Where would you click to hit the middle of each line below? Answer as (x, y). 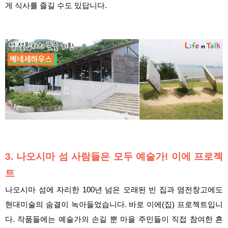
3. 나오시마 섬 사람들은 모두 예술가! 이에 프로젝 (114, 157)
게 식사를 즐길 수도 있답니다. (56, 6)
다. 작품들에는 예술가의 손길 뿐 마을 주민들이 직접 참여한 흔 (114, 220)
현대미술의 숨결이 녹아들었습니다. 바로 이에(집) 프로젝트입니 (114, 205)
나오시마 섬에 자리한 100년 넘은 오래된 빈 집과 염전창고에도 (114, 190)
